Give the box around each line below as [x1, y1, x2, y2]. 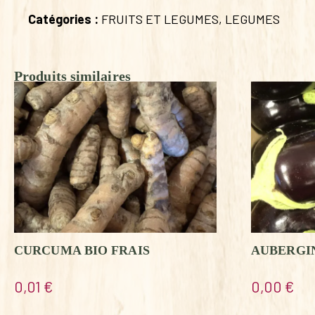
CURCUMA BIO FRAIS [14, 243, 150, 258]
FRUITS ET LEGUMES [101, 11, 219, 27]
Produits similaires [14, 67, 131, 84]
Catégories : [28, 11, 101, 27]
